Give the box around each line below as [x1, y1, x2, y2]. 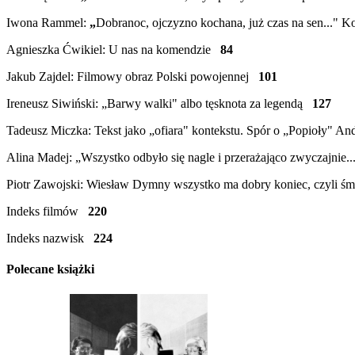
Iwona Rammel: [6, 16, 90, 30]
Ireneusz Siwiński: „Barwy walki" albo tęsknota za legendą [6, 97, 312, 111]
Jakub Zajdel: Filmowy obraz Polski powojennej [6, 70, 258, 84]
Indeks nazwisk [6, 231, 90, 246]
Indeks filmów [6, 204, 88, 219]
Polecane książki [6, 262, 94, 277]
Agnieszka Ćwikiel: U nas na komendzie [6, 43, 220, 57]
